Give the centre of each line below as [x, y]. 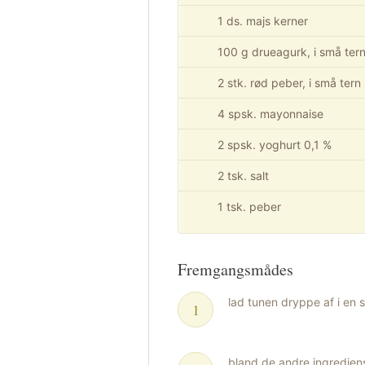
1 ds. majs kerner [263, 21]
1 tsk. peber [249, 207]
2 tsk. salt [243, 176]
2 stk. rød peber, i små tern [289, 83]
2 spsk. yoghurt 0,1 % [275, 145]
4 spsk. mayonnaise [270, 114]
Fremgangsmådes [235, 269]
